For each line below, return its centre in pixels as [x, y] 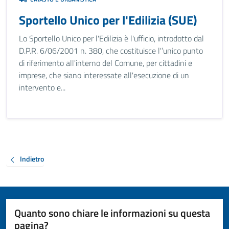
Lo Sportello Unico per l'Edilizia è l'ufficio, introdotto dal [111, 38]
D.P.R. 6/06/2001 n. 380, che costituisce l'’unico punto [111, 51]
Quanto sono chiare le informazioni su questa [112, 213]
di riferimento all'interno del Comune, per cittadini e [106, 63]
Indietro [32, 159]
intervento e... [42, 87]
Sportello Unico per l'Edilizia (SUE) [108, 20]
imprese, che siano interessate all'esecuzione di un [104, 75]
